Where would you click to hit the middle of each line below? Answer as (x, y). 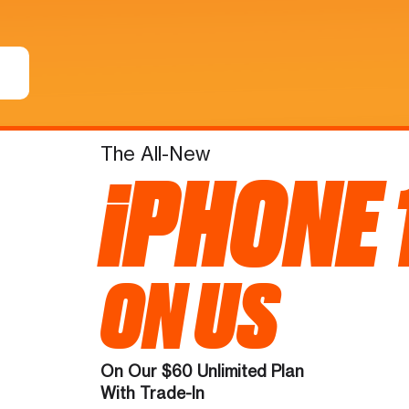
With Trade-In (152, 393)
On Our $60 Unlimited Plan (202, 371)
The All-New (155, 153)
